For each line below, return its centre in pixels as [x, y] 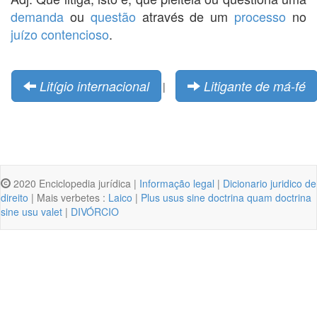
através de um [185, 16]
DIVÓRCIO [95, 211]
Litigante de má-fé [255, 86]
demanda [37, 16]
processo [260, 16]
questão [113, 16]
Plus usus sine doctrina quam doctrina [226, 197]
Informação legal [177, 183]
